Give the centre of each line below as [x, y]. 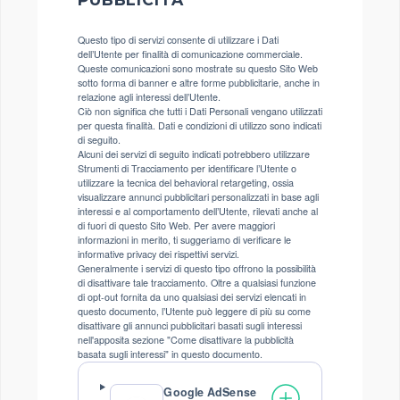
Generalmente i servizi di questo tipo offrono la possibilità [197, 268]
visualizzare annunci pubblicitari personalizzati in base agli [198, 197]
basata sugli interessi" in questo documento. [170, 354]
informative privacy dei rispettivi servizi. [158, 254]
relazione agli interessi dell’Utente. [149, 97]
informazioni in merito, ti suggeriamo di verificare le [184, 240]
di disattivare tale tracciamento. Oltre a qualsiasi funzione [197, 283]
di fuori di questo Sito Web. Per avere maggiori [176, 225]
